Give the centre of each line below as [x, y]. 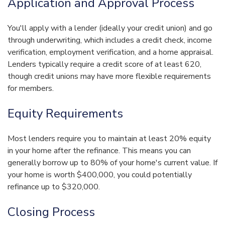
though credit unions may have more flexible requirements [109, 77]
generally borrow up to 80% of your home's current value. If [113, 163]
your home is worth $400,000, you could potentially [100, 175]
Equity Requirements [65, 114]
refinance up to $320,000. [54, 187]
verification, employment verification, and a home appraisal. [110, 52]
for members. [31, 89]
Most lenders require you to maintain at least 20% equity [109, 139]
